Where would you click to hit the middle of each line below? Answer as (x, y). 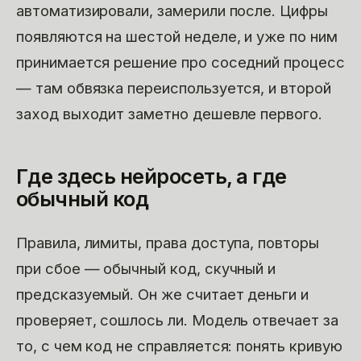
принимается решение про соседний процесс (180, 62)
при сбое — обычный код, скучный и (146, 269)
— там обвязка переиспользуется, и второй (174, 87)
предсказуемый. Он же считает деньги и (162, 295)
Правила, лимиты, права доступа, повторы (168, 243)
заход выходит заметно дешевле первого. (169, 113)
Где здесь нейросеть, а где (151, 176)
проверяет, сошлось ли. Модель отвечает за (177, 320)
